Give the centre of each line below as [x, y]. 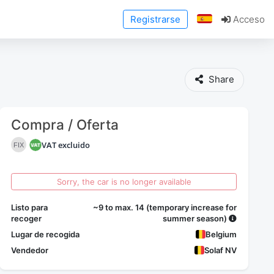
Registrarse [155, 19]
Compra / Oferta [65, 124]
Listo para [30, 208]
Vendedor [30, 250]
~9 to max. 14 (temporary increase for [165, 208]
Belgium [221, 235]
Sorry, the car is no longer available [124, 181]
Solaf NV [221, 250]
